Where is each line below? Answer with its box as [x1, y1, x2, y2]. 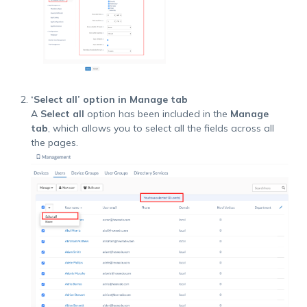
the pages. [30, 136, 78, 149]
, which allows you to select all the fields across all [47, 122, 274, 135]
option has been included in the [84, 108, 230, 121]
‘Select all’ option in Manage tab [30, 93, 188, 106]
